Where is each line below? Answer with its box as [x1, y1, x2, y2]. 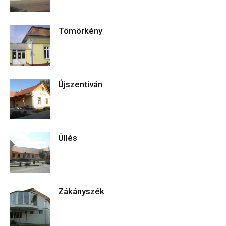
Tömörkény [58, 26, 102, 36]
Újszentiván [58, 79, 102, 89]
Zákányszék [58, 186, 104, 196]
